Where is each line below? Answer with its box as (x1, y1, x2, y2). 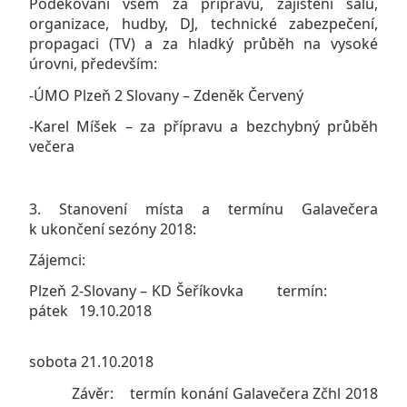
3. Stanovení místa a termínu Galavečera (29, 198, 378, 219)
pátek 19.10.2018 (29, 301, 152, 322)
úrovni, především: (29, 54, 157, 74)
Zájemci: (29, 249, 85, 270)
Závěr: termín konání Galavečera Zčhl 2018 (29, 382, 378, 403)
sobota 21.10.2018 (29, 352, 154, 372)
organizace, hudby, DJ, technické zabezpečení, (29, 14, 378, 35)
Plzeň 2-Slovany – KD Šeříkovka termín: (29, 281, 378, 302)
